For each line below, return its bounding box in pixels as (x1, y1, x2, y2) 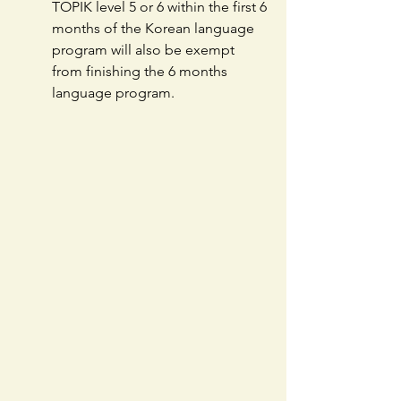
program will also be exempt (52, 40, 238, 58)
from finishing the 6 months (52, 62, 231, 80)
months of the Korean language (52, 19, 258, 37)
